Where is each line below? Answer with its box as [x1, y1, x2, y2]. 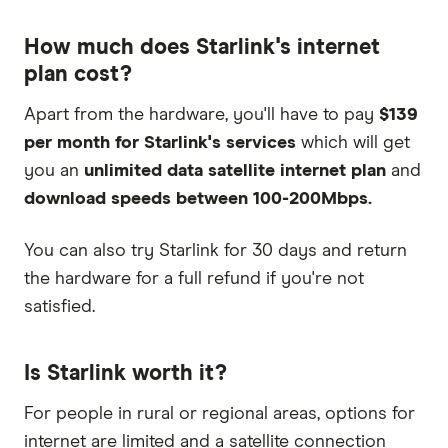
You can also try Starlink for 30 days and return [24, 241, 407, 260]
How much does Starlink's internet [24, 36, 380, 59]
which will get [296, 133, 410, 152]
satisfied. [24, 297, 95, 316]
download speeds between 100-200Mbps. [24, 189, 372, 208]
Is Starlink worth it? [24, 362, 227, 385]
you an [24, 161, 79, 180]
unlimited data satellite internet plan [79, 161, 386, 180]
